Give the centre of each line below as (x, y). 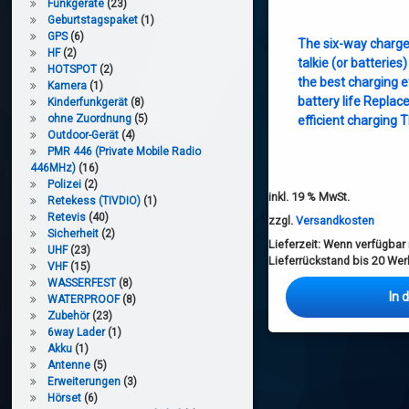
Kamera (68, 85)
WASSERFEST (82, 283)
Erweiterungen (84, 381)
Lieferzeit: (295, 244)
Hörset (65, 398)
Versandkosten (335, 220)
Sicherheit (73, 233)
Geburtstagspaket (93, 20)
